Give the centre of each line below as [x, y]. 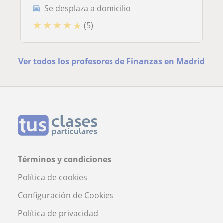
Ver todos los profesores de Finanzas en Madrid [111, 61]
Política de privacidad [58, 213]
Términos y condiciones [64, 160]
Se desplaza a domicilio [88, 8]
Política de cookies [53, 177]
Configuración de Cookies [66, 195]
